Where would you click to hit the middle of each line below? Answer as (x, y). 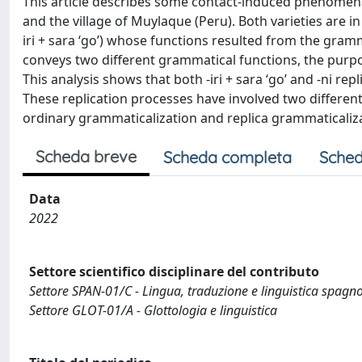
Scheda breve (86, 156)
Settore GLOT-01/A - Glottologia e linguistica (153, 310)
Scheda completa (227, 157)
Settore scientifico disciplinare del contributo (174, 271)
